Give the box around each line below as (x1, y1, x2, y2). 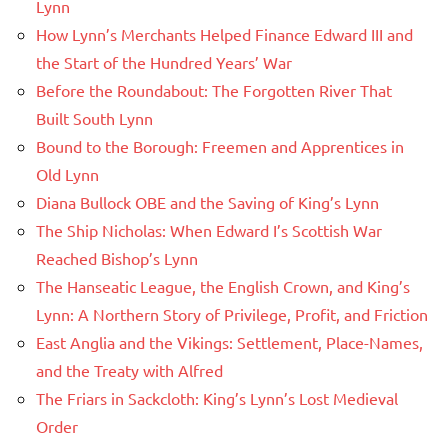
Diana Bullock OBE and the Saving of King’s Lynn (36, 192, 379, 213)
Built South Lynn (36, 108, 153, 129)
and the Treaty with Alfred (36, 360, 223, 381)
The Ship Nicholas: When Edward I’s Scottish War (36, 220, 382, 241)
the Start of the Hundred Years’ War (36, 52, 292, 73)
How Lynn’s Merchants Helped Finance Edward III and (36, 24, 413, 45)
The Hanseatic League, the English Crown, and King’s (36, 276, 410, 297)
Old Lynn (36, 164, 99, 185)
